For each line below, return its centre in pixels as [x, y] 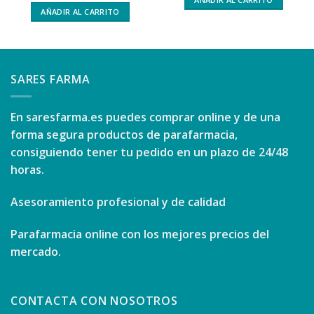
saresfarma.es [64, 117]
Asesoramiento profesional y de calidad [118, 202]
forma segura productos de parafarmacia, [124, 135]
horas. [27, 170]
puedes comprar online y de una [192, 117]
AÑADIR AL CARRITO [80, 12]
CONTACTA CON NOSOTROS [94, 300]
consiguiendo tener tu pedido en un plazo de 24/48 [149, 152]
